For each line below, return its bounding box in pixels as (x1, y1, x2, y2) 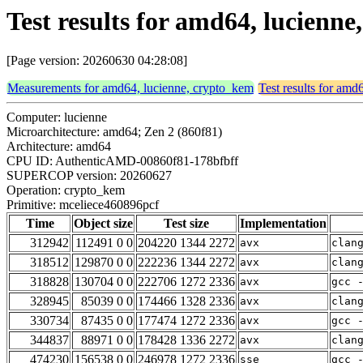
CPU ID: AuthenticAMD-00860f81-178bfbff (6, 154, 238, 169)
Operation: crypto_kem (6, 183, 125, 198)
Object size (74, 216, 133, 231)
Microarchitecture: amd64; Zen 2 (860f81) (6, 125, 222, 139)
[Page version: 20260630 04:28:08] (6, 53, 187, 68)
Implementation (240, 216, 327, 231)
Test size (164, 216, 209, 231)
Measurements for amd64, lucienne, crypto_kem (7, 81, 254, 96)
